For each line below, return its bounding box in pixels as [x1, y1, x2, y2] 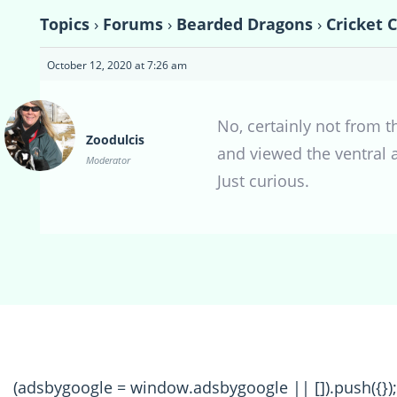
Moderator [86, 153, 130, 167]
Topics [40, 13, 90, 35]
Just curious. [217, 170, 309, 192]
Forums [103, 13, 163, 35]
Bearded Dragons [176, 13, 313, 35]
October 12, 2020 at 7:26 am [47, 58, 187, 74]
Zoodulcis [86, 131, 144, 149]
